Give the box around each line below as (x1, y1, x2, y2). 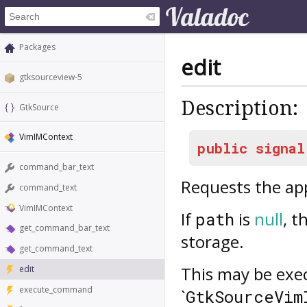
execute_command (19, 283, 93, 295)
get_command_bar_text (19, 222, 110, 234)
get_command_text (19, 243, 93, 255)
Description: (181, 97, 298, 121)
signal (256, 138, 305, 158)
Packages (19, 41, 56, 53)
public (197, 138, 247, 158)
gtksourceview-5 (19, 71, 82, 83)
